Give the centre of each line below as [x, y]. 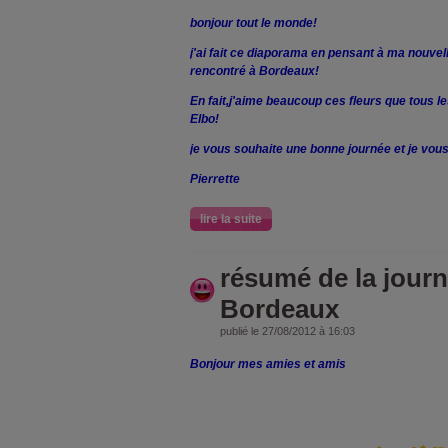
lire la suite [231, 218]
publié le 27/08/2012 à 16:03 [287, 330]
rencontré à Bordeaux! [254, 70]
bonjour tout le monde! [253, 22]
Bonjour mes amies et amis [268, 363]
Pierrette [215, 178]
